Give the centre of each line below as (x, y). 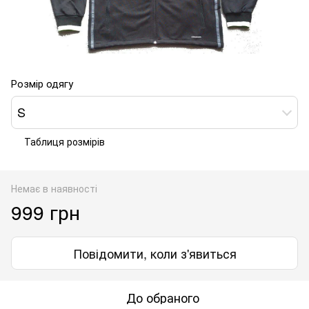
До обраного (163, 297)
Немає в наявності (54, 188)
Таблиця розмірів (64, 141)
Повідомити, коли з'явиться (154, 253)
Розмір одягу (42, 83)
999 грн (46, 211)
